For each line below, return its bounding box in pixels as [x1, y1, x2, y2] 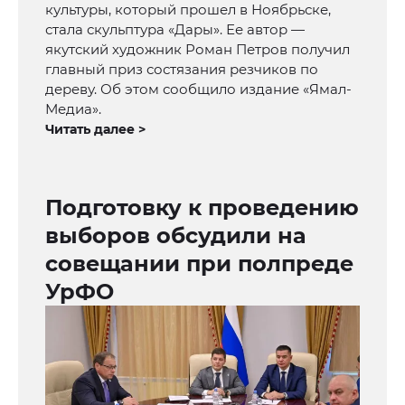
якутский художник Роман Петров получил [45, 41, 350, 59]
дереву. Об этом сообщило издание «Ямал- [45, 80, 352, 99]
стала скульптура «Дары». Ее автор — [45, 21, 305, 39]
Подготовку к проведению [45, 194, 359, 221]
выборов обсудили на [45, 222, 306, 250]
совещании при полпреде [45, 250, 353, 278]
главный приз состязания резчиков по [45, 61, 318, 79]
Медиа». [45, 100, 101, 118]
